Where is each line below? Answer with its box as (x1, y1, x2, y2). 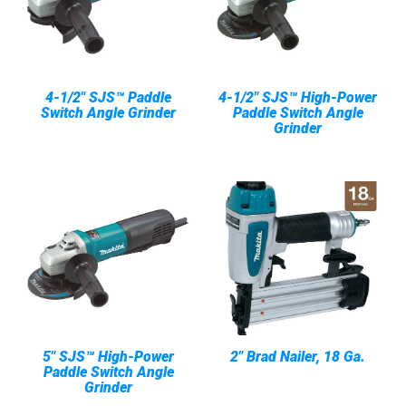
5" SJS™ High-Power (43, 348, 174, 365)
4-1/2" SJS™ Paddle (45, 89, 171, 106)
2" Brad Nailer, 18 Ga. (230, 348, 365, 365)
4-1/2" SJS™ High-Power (218, 89, 377, 106)
